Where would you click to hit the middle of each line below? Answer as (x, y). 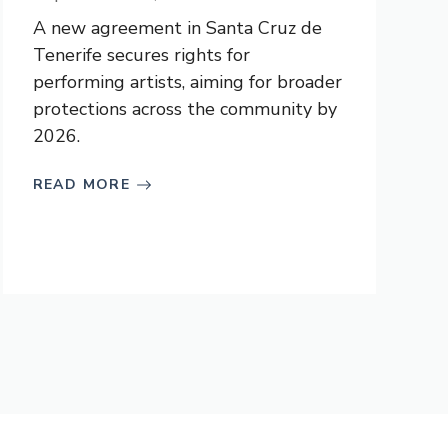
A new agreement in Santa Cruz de (177, 28)
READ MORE (81, 184)
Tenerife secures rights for (141, 55)
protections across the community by (184, 109)
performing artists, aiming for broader (187, 82)
